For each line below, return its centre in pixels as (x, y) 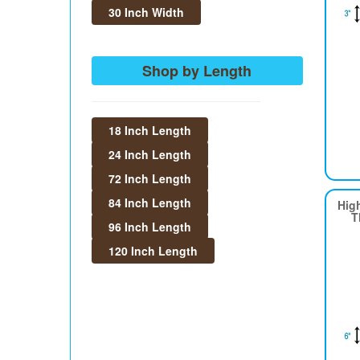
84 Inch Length (150, 202)
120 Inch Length (153, 251)
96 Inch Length (150, 227)
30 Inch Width (146, 12)
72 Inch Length (150, 178)
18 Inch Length (150, 130)
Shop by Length (197, 71)
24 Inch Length (150, 154)
